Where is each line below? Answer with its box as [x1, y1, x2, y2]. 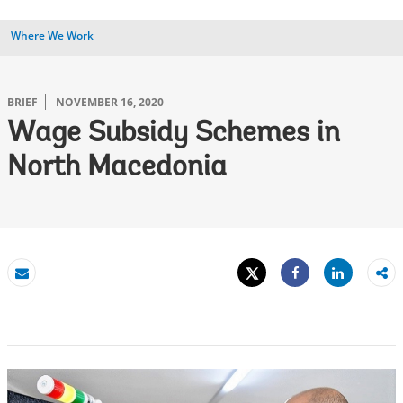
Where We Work [11, 28, 94, 43]
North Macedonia [7, 154, 227, 183]
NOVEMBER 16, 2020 [56, 94, 164, 110]
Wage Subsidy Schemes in [7, 120, 340, 148]
